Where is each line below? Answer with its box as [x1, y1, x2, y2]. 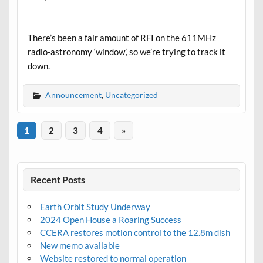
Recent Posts [31, 174, 86, 186]
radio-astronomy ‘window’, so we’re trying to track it [27, 46, 225, 57]
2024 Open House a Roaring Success [39, 214, 181, 225]
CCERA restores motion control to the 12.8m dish [39, 227, 230, 238]
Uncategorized [104, 89, 158, 100]
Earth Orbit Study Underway [39, 201, 150, 212]
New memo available [39, 240, 120, 251]
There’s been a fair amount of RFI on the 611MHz [27, 32, 216, 43]
